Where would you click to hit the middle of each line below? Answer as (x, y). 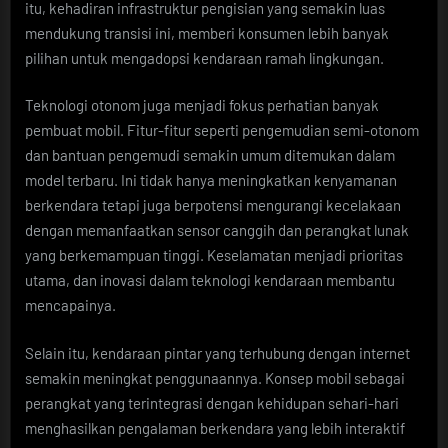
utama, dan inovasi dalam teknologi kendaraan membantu (210, 280)
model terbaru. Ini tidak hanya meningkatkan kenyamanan (211, 180)
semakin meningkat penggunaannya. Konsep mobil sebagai (215, 377)
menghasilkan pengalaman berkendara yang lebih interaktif (215, 427)
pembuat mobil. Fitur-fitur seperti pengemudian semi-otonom (222, 130)
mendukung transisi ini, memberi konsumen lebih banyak (207, 32)
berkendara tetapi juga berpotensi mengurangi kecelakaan (213, 205)
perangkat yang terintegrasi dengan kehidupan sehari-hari (212, 402)
